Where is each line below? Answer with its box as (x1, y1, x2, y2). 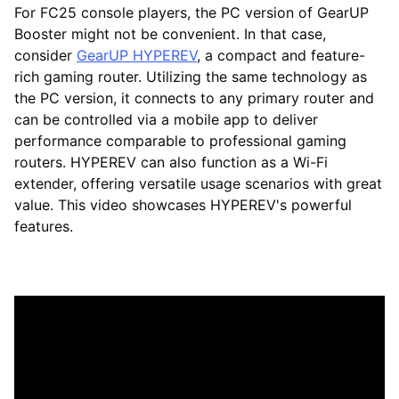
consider (14, 46, 77, 65)
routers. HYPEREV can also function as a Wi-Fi (14, 153, 328, 172)
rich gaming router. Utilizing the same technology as (14, 68, 367, 86)
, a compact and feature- (197, 46, 365, 65)
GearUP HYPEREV (77, 46, 197, 65)
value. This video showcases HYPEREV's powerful (14, 196, 352, 215)
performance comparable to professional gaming (14, 132, 346, 151)
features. (14, 217, 73, 236)
